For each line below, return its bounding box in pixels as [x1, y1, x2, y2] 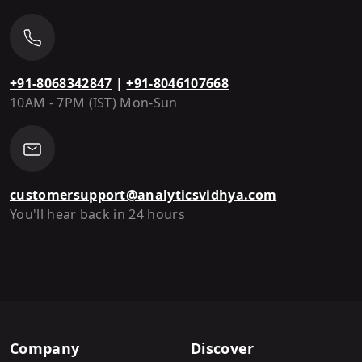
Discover [191, 338, 255, 358]
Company [10, 338, 80, 358]
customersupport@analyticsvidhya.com [10, 185, 277, 204]
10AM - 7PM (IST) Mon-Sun [10, 93, 178, 112]
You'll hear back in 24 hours [10, 204, 185, 223]
